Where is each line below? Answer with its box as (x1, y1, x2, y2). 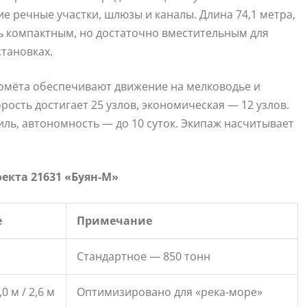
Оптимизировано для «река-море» (77, 284, 262, 300)
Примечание (77, 213, 152, 229)
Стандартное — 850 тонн (77, 249, 210, 265)
